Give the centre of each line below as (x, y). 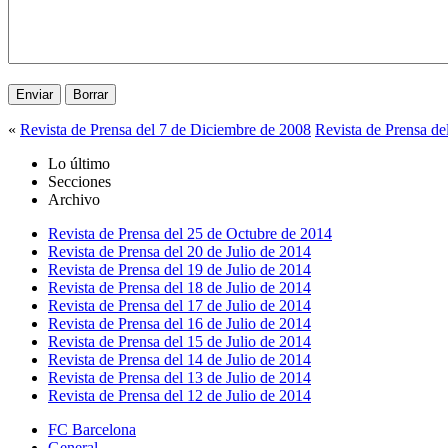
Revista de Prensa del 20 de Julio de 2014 (179, 251)
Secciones (79, 181)
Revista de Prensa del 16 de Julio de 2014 (179, 323)
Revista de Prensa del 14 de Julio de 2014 (179, 359)
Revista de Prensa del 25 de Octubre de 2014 (190, 233)
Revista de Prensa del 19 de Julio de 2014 (179, 269)
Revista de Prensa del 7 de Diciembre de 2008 (165, 129)
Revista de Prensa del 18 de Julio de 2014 (179, 287)
